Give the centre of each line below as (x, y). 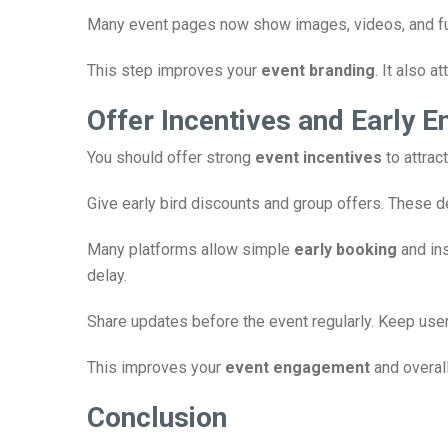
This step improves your (174, 70)
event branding (318, 70)
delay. (107, 275)
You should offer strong (171, 157)
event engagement (297, 367)
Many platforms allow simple (190, 249)
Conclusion (157, 417)
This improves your (156, 367)
